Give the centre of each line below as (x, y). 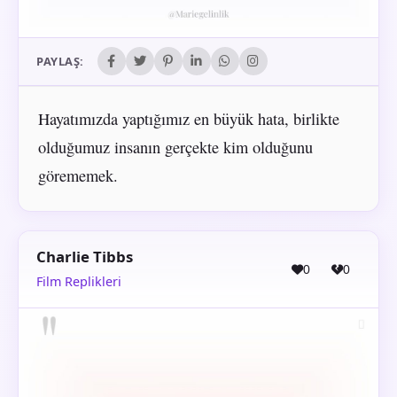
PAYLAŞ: (60, 62)
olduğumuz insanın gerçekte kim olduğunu (175, 147)
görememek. (78, 175)
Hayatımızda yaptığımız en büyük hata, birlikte (188, 118)
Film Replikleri (79, 281)
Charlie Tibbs (85, 257)
